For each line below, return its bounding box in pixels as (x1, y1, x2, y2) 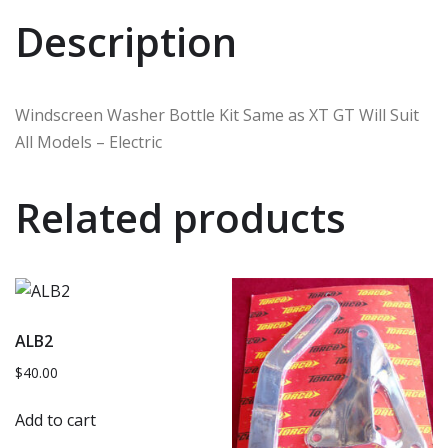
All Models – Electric (15, 130, 162, 153)
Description (15, 13, 237, 69)
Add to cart (15, 408, 96, 431)
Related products (15, 189, 346, 245)
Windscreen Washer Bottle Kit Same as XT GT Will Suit (15, 103, 419, 126)
